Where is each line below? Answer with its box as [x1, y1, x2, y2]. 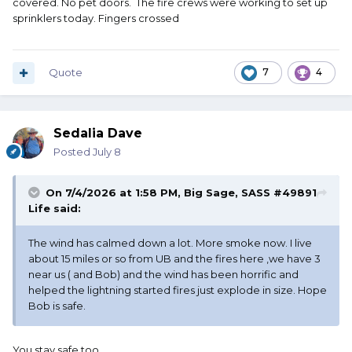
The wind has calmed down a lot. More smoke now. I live [28, 236, 312, 250]
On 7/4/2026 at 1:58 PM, [46, 186, 184, 200]
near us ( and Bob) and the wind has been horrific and [28, 268, 299, 281]
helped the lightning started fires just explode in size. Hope [28, 284, 327, 297]
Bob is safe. [28, 299, 86, 313]
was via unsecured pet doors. [28, 3, 177, 16]
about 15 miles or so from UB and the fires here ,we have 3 [28, 252, 321, 266]
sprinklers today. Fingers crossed [13, 11, 179, 24]
